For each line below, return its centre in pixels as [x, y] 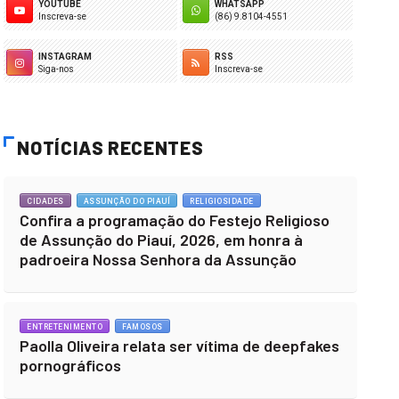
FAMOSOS [142, 327]
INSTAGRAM [65, 57]
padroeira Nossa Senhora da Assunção [159, 259]
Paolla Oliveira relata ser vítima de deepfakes [180, 346]
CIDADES [45, 201]
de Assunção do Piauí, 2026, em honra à [162, 240]
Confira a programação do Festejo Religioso [175, 220]
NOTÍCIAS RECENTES [110, 147]
